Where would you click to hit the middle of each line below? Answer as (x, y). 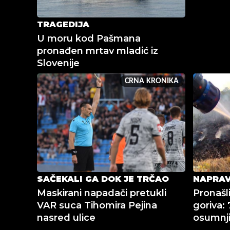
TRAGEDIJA (63, 25)
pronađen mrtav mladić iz (98, 51)
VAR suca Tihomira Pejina (97, 206)
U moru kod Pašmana (89, 39)
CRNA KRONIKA (151, 81)
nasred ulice (66, 218)
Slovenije (58, 63)
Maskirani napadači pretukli (102, 193)
